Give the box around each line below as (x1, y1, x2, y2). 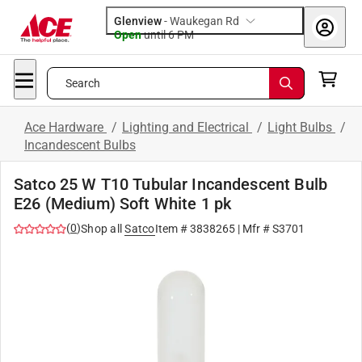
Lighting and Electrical (122, 120, 252, 135)
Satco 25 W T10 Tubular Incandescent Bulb (14, 175, 327, 194)
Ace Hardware (24, 120, 107, 135)
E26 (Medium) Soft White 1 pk (14, 194, 232, 213)
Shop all (81, 222, 122, 235)
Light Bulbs (267, 120, 335, 135)
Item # (154, 222, 190, 235)
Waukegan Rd (170, 15, 239, 27)
